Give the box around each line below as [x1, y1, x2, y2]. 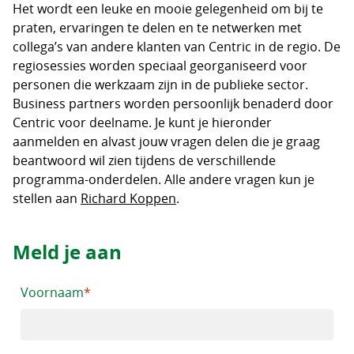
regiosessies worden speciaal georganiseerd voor [13, 57, 307, 74]
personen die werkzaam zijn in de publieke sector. [13, 76, 308, 93]
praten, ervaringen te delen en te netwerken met [13, 19, 302, 36]
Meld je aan [13, 239, 122, 265]
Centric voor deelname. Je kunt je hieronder [13, 114, 272, 131]
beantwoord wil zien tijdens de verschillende [13, 152, 276, 169]
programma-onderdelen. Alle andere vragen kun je [13, 171, 314, 188]
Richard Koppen [81, 190, 176, 207]
